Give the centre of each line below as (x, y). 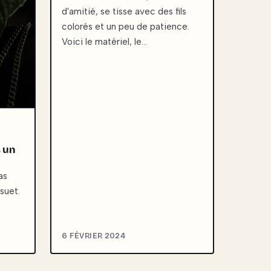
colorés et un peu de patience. (126, 27)
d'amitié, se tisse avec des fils (124, 12)
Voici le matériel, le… (104, 42)
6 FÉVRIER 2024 (94, 235)
